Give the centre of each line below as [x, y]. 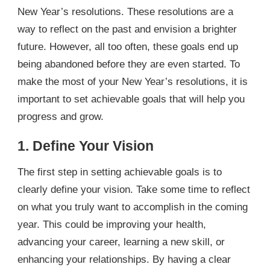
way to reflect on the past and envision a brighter [127, 30]
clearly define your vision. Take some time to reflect [134, 189]
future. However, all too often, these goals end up [128, 47]
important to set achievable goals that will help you [131, 99]
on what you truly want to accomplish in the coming [133, 207]
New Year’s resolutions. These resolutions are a [125, 12]
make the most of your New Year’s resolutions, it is [133, 82]
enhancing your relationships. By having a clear [124, 259]
